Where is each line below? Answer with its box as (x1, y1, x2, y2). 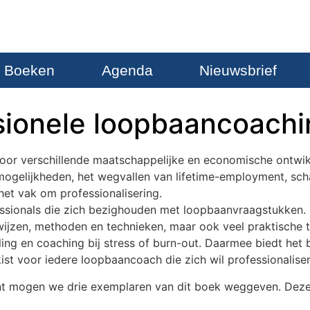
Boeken (4, 62, 55, 79)
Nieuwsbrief (199, 62, 277, 79)
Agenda (101, 62, 153, 79)
